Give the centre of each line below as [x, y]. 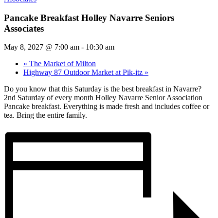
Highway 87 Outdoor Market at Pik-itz [84, 73]
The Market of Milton [62, 64]
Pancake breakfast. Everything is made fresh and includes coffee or [107, 107]
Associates [24, 28]
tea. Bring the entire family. [45, 115]
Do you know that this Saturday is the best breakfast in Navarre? [103, 89]
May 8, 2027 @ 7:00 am [42, 47]
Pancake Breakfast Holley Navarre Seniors [89, 18]
